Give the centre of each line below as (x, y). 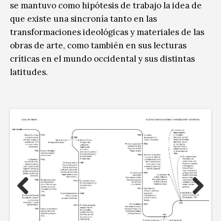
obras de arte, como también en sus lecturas (98, 45)
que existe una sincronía (59, 18)
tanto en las (132, 18)
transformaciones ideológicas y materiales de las (107, 32)
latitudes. (30, 72)
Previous (34, 204)
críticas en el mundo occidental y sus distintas (102, 58)
